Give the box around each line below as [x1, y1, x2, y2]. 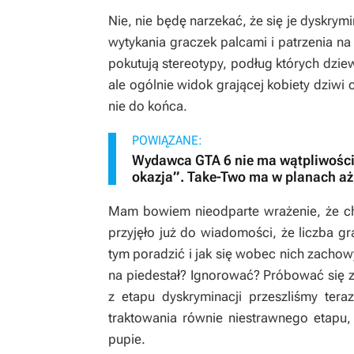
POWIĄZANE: [132, 133, 202, 148]
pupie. [108, 331, 145, 347]
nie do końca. [108, 98, 187, 114]
